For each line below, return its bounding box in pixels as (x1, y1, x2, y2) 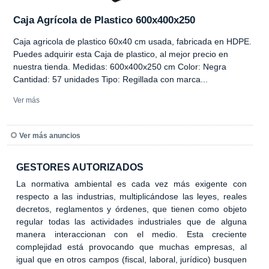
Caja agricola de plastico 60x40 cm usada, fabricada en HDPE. (13, 36, 252, 46)
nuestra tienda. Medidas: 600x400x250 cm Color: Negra (13, 61, 226, 71)
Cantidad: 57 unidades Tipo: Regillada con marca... (13, 74, 208, 84)
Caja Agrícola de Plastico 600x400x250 (13, 14, 195, 26)
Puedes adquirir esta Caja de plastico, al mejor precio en (13, 49, 228, 59)
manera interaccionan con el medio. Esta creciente (16, 229, 247, 239)
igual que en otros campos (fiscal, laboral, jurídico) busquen (16, 254, 247, 264)
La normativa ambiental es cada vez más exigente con (16, 178, 247, 189)
